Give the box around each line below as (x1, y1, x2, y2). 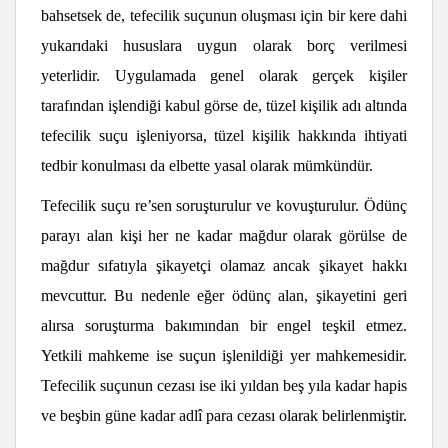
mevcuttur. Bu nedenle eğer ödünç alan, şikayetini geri (41, 286, 407, 304)
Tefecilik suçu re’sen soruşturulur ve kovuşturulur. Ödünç (41, 196, 407, 214)
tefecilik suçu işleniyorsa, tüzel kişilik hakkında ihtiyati (41, 126, 407, 144)
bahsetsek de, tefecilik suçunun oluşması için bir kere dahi (41, 6, 407, 24)
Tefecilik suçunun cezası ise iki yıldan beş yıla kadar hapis (41, 376, 407, 394)
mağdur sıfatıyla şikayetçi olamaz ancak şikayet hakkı (41, 256, 407, 274)
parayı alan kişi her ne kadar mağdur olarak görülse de (41, 226, 407, 244)
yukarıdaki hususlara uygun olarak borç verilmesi (41, 36, 407, 54)
